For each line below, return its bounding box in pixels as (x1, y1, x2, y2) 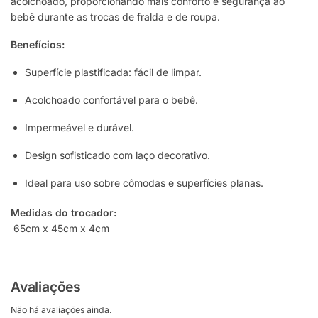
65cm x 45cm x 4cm (11, 222, 109, 235)
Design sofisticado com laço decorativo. (25, 149, 210, 162)
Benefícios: (11, 38, 65, 51)
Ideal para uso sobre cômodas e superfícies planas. (25, 177, 263, 190)
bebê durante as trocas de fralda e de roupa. (11, 11, 220, 23)
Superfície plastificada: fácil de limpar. (25, 66, 202, 79)
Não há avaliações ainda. (11, 304, 112, 315)
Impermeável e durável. (25, 121, 134, 134)
